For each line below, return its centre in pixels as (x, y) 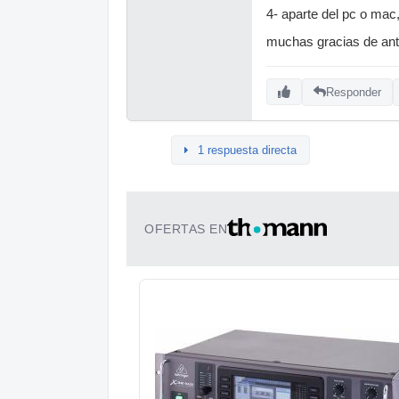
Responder (354, 92)
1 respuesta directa (247, 150)
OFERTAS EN (186, 229)
